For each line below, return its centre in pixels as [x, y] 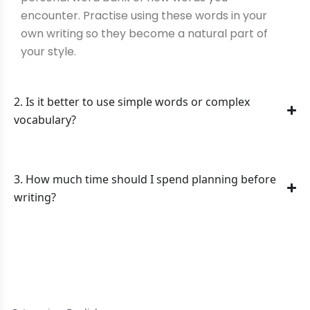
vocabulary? [45, 119]
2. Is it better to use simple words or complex [132, 101]
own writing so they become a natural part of [144, 33]
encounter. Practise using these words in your [144, 15]
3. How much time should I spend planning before [145, 179]
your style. [48, 51]
